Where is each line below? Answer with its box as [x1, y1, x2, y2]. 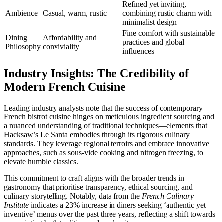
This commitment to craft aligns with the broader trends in [4, 173, 184, 182]
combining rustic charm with [122, 8, 212, 17]
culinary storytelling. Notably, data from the [4, 191, 142, 200]
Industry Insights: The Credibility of [4, 66, 189, 80]
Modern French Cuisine [4, 80, 126, 93]
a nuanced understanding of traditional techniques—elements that [4, 121, 207, 130]
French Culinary [142, 191, 194, 200]
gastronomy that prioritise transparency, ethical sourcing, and [4, 182, 193, 191]
